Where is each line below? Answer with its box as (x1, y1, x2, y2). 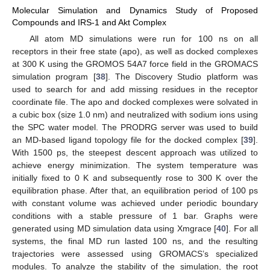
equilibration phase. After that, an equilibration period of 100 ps (12, 186, 258, 196)
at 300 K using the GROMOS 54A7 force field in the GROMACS (12, 59, 258, 69)
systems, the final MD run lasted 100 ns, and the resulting (12, 236, 258, 246)
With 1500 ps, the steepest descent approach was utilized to (12, 148, 258, 158)
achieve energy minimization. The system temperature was (12, 160, 258, 171)
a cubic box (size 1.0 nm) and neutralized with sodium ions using (12, 110, 258, 120)
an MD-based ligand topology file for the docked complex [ (12, 135, 243, 145)
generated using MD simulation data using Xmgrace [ (12, 224, 217, 234)
